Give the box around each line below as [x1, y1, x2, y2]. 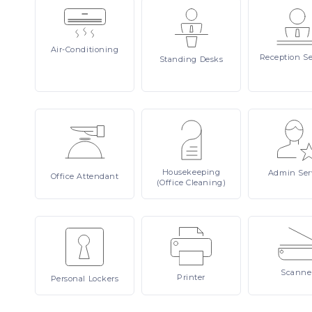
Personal [50, 274, 88, 283]
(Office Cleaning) [156, 178, 226, 187]
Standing [159, 54, 200, 64]
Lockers [88, 274, 119, 283]
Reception [259, 52, 304, 62]
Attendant [77, 171, 119, 181]
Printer [177, 272, 205, 282]
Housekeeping [162, 167, 221, 177]
